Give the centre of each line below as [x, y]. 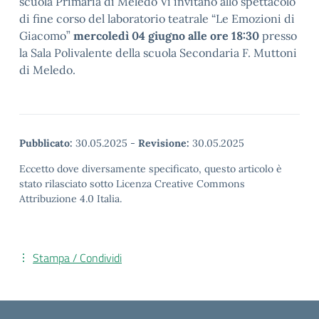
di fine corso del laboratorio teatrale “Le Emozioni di [157, 18]
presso [279, 35]
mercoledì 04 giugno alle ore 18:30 [168, 35]
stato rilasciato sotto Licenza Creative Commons [132, 183]
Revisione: [164, 143]
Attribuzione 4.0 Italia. [70, 198]
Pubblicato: [46, 143]
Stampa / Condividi [77, 257]
